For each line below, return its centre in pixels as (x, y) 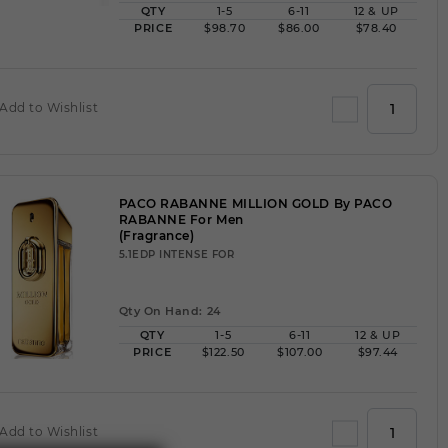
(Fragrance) (156, 235)
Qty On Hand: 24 (169, 311)
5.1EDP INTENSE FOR (176, 254)
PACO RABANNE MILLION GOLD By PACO (255, 203)
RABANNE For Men (181, 219)
